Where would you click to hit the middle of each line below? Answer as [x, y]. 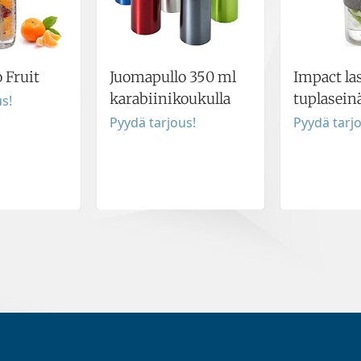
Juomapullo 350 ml [173, 77]
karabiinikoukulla [170, 99]
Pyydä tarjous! [153, 123]
